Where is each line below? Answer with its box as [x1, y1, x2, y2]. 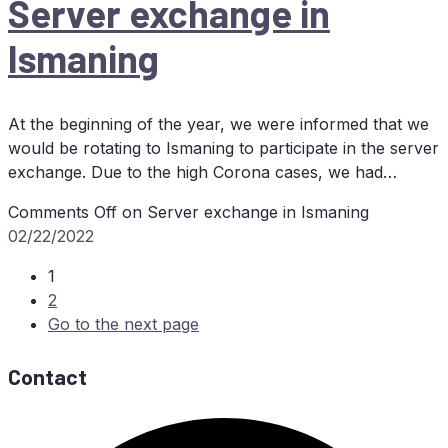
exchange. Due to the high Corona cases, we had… [8, 162, 397, 183]
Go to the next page [48, 314, 199, 335]
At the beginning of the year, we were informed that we [8, 114, 429, 135]
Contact [8, 364, 87, 390]
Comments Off [8, 202, 117, 223]
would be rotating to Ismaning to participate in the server [8, 138, 439, 159]
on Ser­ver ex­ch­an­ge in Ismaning [117, 202, 369, 223]
